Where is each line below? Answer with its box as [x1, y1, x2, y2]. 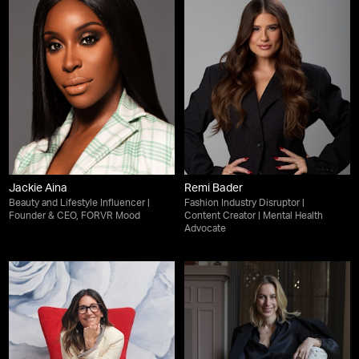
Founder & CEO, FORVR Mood [9, 212, 141, 222]
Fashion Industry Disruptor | [184, 199, 305, 209]
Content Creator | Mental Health [184, 212, 323, 222]
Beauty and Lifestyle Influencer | [9, 199, 151, 209]
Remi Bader [184, 184, 243, 196]
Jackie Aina [9, 184, 68, 196]
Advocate [184, 224, 226, 235]
